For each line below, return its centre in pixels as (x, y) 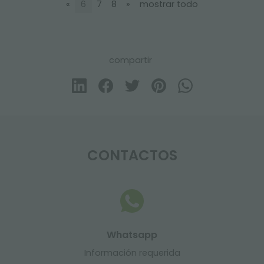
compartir (131, 60)
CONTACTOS (132, 155)
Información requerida (132, 253)
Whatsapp (132, 235)
